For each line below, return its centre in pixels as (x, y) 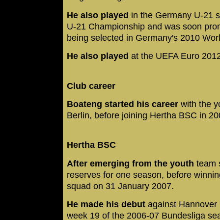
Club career (91, 86)
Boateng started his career (123, 104)
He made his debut (106, 205)
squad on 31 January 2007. (122, 186)
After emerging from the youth (130, 163)
